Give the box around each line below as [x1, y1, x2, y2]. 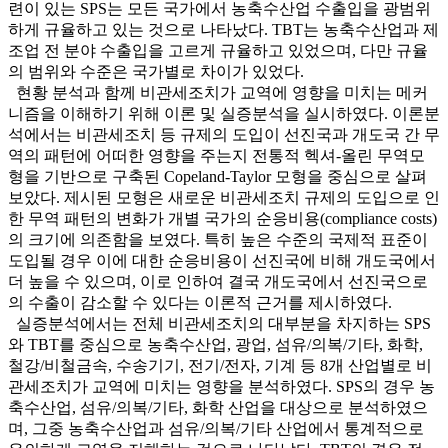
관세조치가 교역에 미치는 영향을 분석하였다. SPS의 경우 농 [8, 378, 435, 396]
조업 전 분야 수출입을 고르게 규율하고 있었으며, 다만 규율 [8, 42, 428, 60]
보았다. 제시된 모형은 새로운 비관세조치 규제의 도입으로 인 [8, 189, 440, 207]
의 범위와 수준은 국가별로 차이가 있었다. [8, 63, 304, 81]
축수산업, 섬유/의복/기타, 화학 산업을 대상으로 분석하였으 [8, 399, 428, 417]
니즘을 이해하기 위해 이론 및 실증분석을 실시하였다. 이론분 [8, 105, 440, 123]
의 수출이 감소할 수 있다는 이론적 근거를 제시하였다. [8, 294, 392, 312]
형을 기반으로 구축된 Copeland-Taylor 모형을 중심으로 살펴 [8, 168, 427, 186]
